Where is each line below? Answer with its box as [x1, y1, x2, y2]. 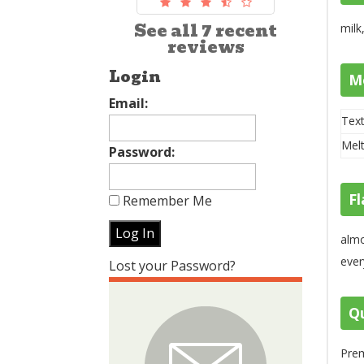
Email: [109, 93, 149, 112]
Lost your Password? [109, 256, 236, 275]
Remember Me [119, 191, 213, 210]
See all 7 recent [134, 17, 278, 44]
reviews [167, 33, 245, 60]
